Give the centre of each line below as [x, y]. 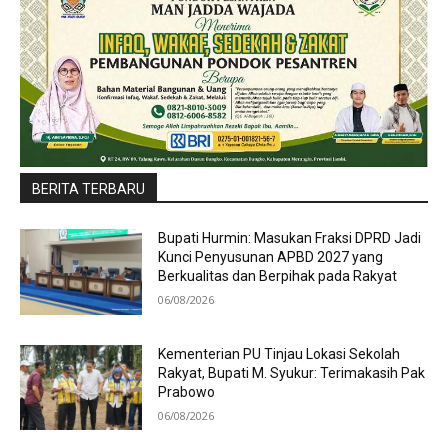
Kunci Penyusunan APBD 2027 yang [271, 256]
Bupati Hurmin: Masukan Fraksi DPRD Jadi [290, 237]
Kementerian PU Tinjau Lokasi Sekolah [279, 353]
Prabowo [187, 391]
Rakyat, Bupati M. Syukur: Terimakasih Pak [292, 372]
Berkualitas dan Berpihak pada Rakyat [278, 275]
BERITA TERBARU [88, 188]
